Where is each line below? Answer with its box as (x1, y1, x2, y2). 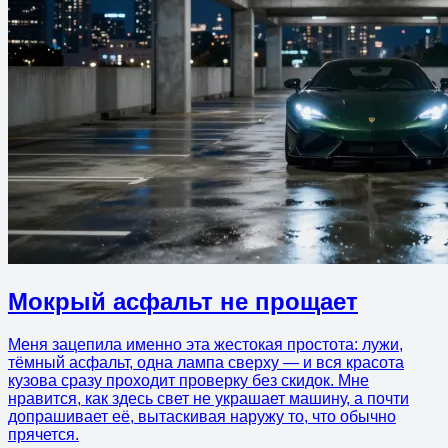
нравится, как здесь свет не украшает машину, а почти (8, 390, 409, 408)
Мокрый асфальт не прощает (8, 288, 358, 316)
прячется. (8, 426, 79, 444)
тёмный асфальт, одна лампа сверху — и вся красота (8, 354, 404, 372)
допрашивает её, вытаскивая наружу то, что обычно (8, 408, 396, 426)
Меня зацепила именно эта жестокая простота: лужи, (8, 336, 403, 354)
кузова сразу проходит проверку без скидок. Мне (8, 372, 369, 390)
